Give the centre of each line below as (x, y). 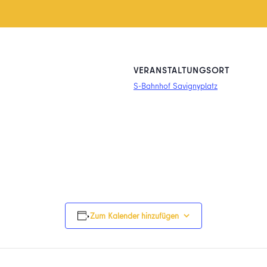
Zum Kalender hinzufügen (135, 216)
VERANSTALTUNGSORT (181, 70)
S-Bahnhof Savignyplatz (176, 86)
